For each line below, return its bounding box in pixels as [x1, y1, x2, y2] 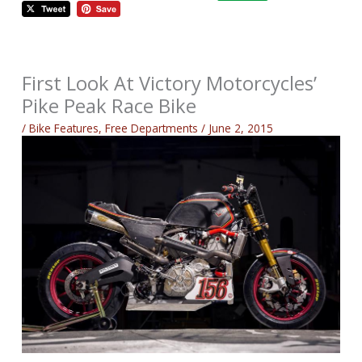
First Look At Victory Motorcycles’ [22, 69, 318, 96]
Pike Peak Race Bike [22, 92, 197, 119]
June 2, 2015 [208, 120, 274, 137]
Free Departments [105, 120, 199, 137]
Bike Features [29, 120, 99, 137]
